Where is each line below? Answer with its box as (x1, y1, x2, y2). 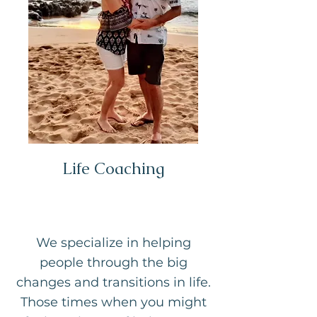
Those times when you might (20, 294, 207, 310)
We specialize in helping (35, 235, 191, 250)
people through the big (39, 255, 188, 270)
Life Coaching (62, 158, 165, 179)
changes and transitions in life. (16, 275, 211, 290)
